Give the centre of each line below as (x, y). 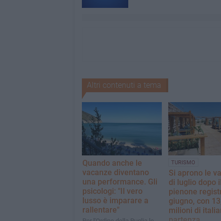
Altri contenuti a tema (124, 85)
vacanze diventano (115, 172)
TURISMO (183, 162)
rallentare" (101, 210)
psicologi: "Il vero (112, 191)
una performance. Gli (120, 182)
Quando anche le (112, 163)
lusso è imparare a (115, 200)
